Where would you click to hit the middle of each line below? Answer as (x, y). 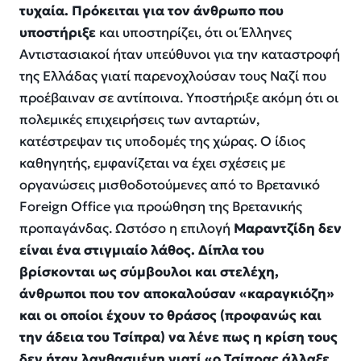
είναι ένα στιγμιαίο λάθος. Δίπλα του (142, 251)
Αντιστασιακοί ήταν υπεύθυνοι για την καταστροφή (180, 55)
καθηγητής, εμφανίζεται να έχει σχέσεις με (152, 164)
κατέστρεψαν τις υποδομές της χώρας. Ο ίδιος (162, 142)
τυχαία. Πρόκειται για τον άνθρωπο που (151, 11)
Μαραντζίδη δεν (288, 229)
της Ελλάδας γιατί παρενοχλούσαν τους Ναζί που (173, 77)
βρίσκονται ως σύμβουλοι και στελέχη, (149, 272)
